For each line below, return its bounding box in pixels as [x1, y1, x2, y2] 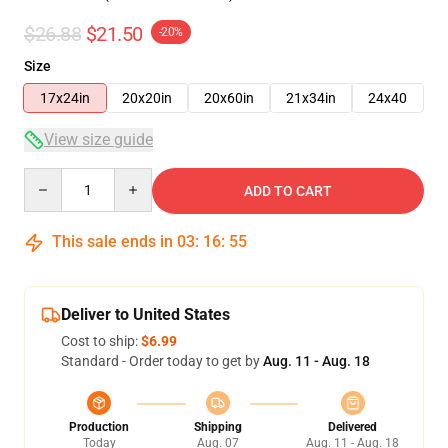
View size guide [44, 130, 153, 149]
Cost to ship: [61, 333, 141, 349]
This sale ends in [48, 232, 177, 251]
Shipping [193, 420, 242, 434]
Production [69, 420, 129, 434]
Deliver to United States [61, 305, 230, 324]
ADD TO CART [244, 183, 332, 199]
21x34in [286, 90, 336, 106]
